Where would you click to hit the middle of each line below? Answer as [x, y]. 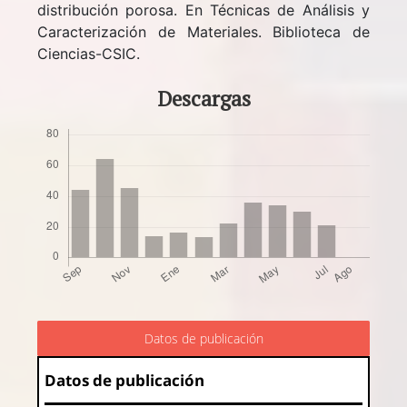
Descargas [203, 98]
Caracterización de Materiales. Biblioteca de [203, 31]
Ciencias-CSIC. [89, 53]
